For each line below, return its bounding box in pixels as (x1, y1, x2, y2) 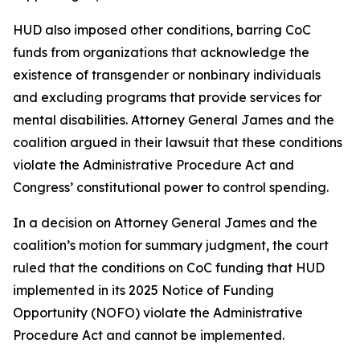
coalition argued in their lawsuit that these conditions (13, 134, 342, 150)
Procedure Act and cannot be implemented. (13, 327, 284, 343)
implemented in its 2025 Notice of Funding (13, 282, 274, 298)
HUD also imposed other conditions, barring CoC (13, 22, 311, 38)
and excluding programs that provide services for (13, 89, 321, 105)
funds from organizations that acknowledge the (13, 44, 309, 60)
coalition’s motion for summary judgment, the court (13, 237, 329, 253)
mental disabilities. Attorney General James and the (13, 112, 334, 128)
